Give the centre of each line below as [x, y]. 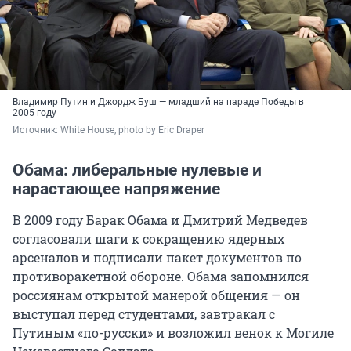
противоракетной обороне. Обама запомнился [161, 277]
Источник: [36, 130]
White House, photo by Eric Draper [132, 130]
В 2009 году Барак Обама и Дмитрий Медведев [160, 220]
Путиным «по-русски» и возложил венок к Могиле [173, 333]
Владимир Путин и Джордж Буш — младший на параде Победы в [158, 102]
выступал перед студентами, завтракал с [144, 314]
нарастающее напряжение [116, 189]
